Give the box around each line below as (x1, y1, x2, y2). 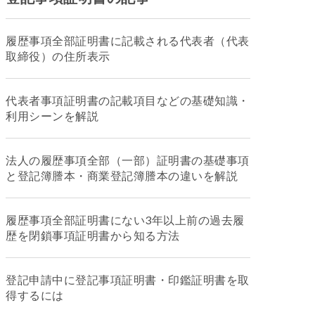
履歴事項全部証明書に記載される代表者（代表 (6, 34, 250, 47)
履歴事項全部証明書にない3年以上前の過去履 (6, 213, 245, 226)
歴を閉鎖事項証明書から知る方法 (6, 229, 180, 242)
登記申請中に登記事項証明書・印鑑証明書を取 (6, 273, 250, 286)
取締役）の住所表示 (6, 49, 110, 63)
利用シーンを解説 (6, 109, 98, 122)
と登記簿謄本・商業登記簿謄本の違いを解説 (6, 169, 238, 182)
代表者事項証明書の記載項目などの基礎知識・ (6, 94, 250, 107)
